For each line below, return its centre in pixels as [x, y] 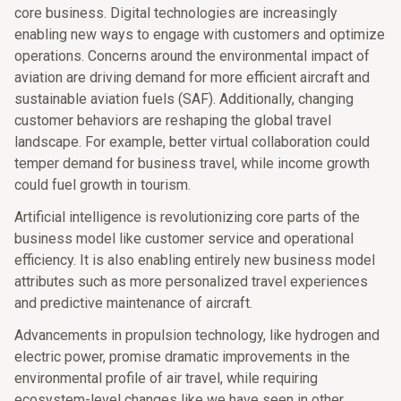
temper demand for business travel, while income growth [192, 163]
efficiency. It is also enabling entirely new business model [195, 260]
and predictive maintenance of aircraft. [133, 303]
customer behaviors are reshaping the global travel [173, 120]
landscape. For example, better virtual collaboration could [192, 142]
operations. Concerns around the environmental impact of [192, 56]
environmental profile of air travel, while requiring [166, 378]
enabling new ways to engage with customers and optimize [200, 34]
